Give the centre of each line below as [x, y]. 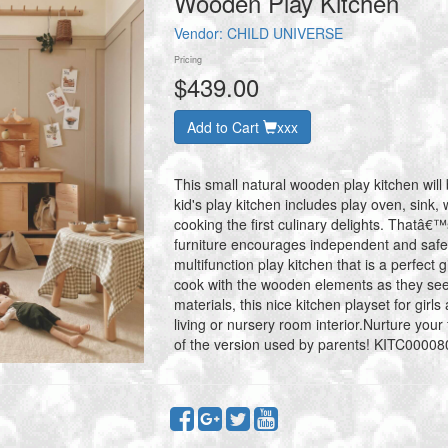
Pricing [187, 59]
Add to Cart [224, 126]
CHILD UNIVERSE [284, 32]
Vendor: [200, 32]
